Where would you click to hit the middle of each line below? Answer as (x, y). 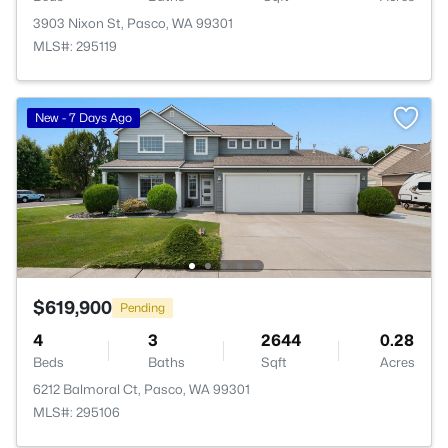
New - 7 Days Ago (83, 117)
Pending (142, 307)
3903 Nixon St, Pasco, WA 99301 (133, 23)
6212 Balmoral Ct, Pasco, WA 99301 (141, 389)
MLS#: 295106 (76, 412)
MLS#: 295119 (75, 46)
